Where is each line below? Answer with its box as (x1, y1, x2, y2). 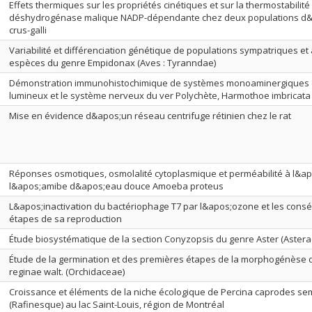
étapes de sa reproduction (9, 212, 122, 225)
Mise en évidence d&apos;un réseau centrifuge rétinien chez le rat (9, 109, 291, 122)
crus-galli (9, 24, 47, 36)
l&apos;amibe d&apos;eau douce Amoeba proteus (9, 180, 224, 192)
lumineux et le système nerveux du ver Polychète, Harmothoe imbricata (9, 89, 311, 102)
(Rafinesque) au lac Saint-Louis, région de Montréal (9, 298, 224, 311)
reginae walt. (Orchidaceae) (9, 265, 125, 278)
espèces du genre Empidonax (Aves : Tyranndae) (9, 56, 216, 69)
